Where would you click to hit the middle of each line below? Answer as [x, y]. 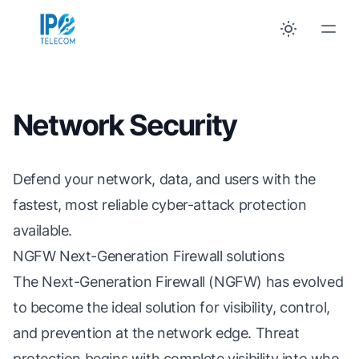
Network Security [125, 125]
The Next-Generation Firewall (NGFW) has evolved [178, 282]
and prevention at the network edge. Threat [156, 333]
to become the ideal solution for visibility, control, [171, 307]
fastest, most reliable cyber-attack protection [160, 205]
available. [42, 230]
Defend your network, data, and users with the [165, 179]
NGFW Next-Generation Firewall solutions [149, 256]
